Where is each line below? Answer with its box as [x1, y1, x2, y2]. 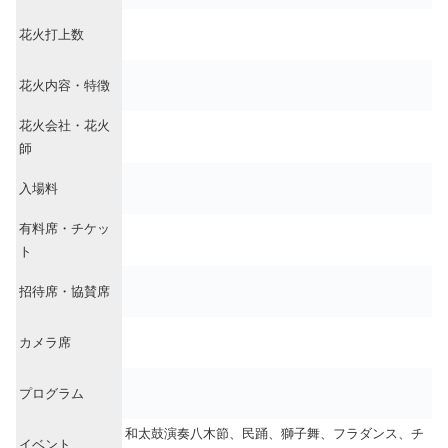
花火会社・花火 [19, 118, 110, 134]
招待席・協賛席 [19, 284, 110, 300]
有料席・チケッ [19, 221, 110, 237]
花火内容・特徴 [19, 78, 110, 94]
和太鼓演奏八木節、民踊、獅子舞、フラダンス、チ [125, 426, 424, 442]
